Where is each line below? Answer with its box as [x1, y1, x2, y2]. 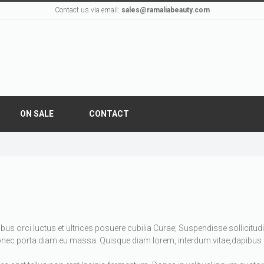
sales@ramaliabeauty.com [121, 6, 210, 14]
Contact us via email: [54, 6, 121, 14]
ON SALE [20, 109, 54, 118]
